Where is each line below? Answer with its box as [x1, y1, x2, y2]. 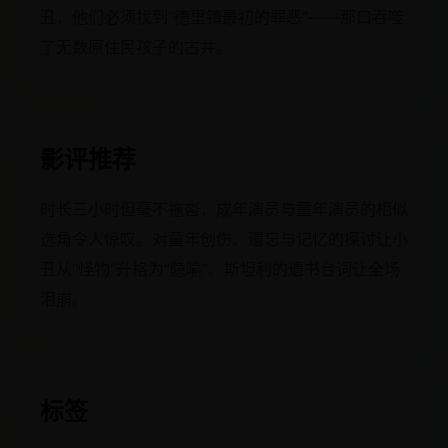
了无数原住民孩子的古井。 [40, 36, 232, 57]
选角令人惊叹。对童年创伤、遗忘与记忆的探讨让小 [40, 228, 408, 249]
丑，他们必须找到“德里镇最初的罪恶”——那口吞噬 [40, 6, 404, 27]
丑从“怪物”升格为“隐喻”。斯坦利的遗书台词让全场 [40, 258, 400, 279]
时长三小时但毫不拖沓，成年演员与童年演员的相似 [40, 198, 408, 219]
